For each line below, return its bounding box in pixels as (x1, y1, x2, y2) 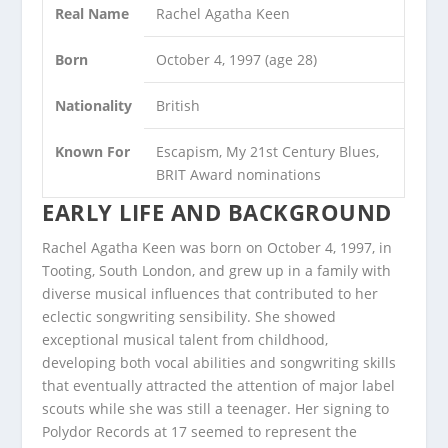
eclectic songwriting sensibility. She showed (42, 307, 337, 327)
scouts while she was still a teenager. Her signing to (42, 399, 390, 419)
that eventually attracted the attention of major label (42, 376, 396, 396)
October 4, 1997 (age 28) (156, 50, 318, 70)
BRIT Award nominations (156, 165, 322, 185)
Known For (55, 142, 131, 162)
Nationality (55, 96, 133, 116)
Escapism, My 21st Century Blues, (156, 142, 380, 162)
